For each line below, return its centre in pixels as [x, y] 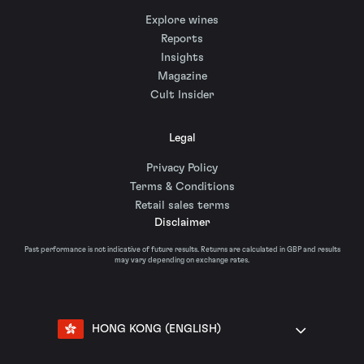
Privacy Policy [182, 168]
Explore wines [182, 21]
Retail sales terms [182, 205]
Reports [182, 39]
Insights [182, 58]
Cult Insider [182, 95]
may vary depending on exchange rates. [182, 260]
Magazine [182, 77]
